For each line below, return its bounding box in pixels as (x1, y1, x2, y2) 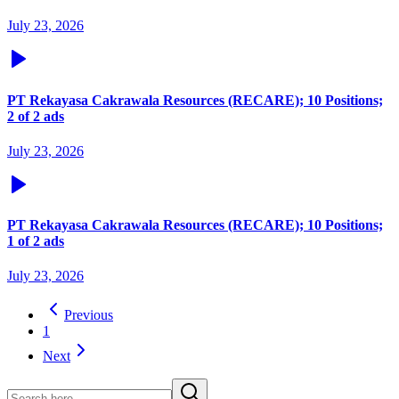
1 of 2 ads (7, 233, 64, 249)
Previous (64, 307, 113, 323)
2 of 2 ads (7, 108, 64, 124)
